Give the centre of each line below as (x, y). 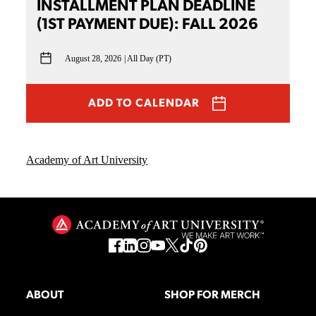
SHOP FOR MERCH (213, 296)
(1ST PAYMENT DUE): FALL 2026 (148, 25)
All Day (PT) (150, 58)
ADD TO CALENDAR (144, 103)
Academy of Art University (87, 160)
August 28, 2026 (93, 58)
